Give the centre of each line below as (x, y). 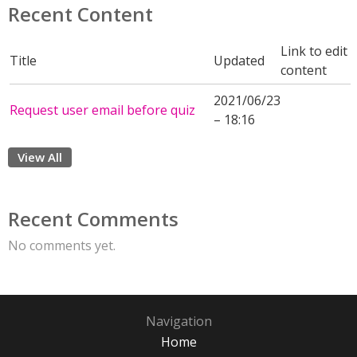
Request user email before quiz (102, 110)
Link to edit (314, 51)
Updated (239, 61)
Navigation (178, 321)
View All (40, 157)
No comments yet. (62, 245)
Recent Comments (93, 219)
